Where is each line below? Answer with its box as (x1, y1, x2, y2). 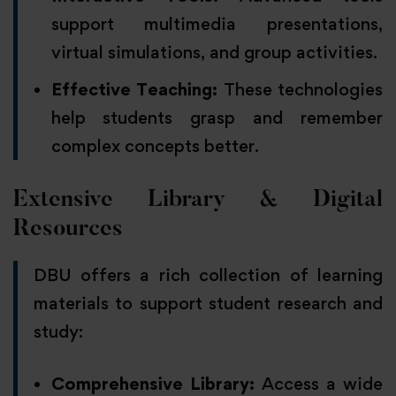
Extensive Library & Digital (13, 189, 383, 213)
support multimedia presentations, (50, 13, 383, 35)
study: (33, 321, 83, 343)
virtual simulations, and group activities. (50, 42, 377, 64)
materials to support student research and (33, 293, 383, 315)
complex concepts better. (50, 135, 259, 157)
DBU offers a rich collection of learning (33, 264, 383, 286)
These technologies (217, 79, 383, 101)
